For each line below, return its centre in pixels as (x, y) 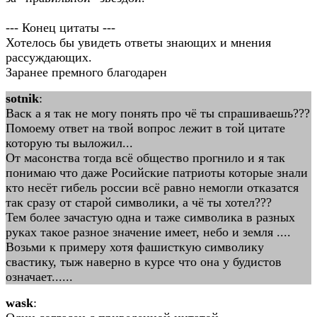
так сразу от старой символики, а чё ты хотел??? (139, 202)
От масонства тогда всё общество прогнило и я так (145, 158)
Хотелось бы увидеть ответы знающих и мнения (138, 42)
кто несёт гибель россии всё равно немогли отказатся (152, 188)
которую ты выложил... (69, 143)
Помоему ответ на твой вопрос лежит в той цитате (145, 128)
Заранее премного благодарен (86, 72)
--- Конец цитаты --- (60, 28)
